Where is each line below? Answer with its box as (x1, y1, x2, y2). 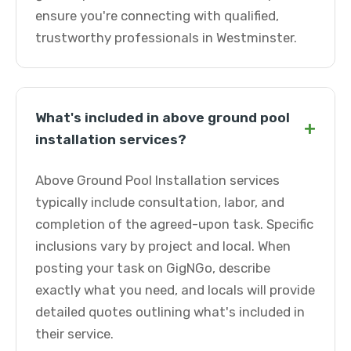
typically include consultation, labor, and (35, 194, 284, 210)
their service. (35, 326, 114, 342)
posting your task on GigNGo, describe (35, 260, 270, 276)
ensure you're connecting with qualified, (35, 8, 279, 24)
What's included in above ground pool (35, 110, 290, 125)
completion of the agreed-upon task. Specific (35, 216, 313, 232)
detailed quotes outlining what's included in (35, 304, 305, 320)
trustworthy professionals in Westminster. (35, 30, 297, 45)
